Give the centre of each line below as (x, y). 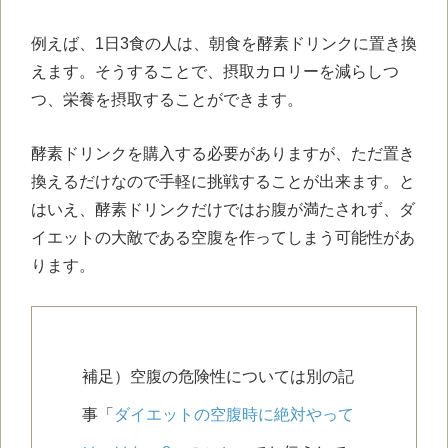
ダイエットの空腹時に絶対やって (234, 414)
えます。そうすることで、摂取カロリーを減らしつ (215, 72)
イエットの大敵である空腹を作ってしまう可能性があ (223, 237)
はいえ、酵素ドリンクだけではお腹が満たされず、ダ (223, 209)
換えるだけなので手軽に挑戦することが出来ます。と (223, 181)
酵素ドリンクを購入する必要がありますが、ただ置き (223, 153)
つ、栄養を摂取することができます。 (167, 100)
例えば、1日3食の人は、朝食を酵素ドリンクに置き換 (224, 44)
